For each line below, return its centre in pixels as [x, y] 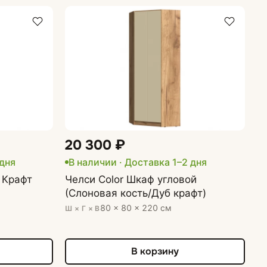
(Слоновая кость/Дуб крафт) [136, 193]
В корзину [155, 252]
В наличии [93, 162]
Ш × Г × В [83, 208]
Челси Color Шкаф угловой [131, 179]
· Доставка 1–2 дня [162, 162]
